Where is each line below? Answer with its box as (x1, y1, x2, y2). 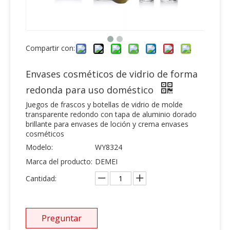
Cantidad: (26, 174, 56, 184)
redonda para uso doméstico (26, 84, 156, 97)
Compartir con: (26, 43, 75, 53)
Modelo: (26, 142, 53, 152)
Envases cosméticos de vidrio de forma (26, 68, 198, 81)
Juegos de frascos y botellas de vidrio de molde (26, 100, 183, 110)
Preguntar (42, 213, 82, 224)
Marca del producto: (26, 157, 92, 167)
